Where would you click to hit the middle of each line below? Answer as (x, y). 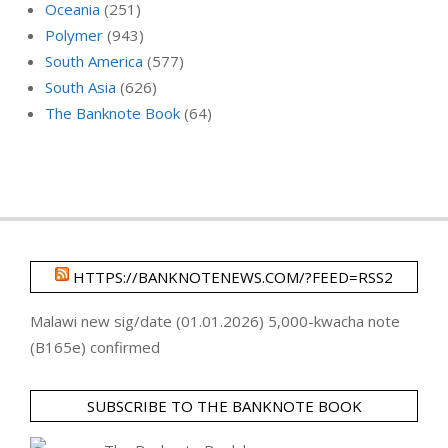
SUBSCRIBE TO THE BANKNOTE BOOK (224, 405)
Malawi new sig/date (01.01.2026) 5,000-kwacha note (215, 320)
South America (94, 60)
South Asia (80, 86)
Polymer (74, 34)
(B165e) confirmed (95, 346)
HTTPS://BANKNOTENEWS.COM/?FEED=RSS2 (233, 276)
